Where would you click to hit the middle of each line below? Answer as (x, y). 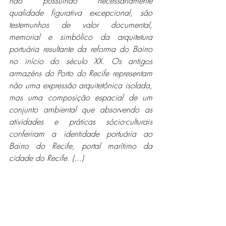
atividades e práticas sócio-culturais (81, 121)
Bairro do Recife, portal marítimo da (81, 146)
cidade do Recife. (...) (46, 158)
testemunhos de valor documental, (81, 24)
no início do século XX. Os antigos (81, 61)
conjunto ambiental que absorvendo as (81, 109)
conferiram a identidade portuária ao (81, 133)
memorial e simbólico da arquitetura (81, 37)
